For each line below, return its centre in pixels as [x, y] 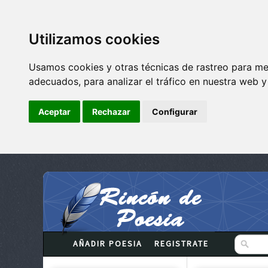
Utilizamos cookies [94, 39]
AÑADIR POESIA [108, 243]
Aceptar [54, 112]
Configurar [175, 112]
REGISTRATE [182, 243]
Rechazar [111, 112]
